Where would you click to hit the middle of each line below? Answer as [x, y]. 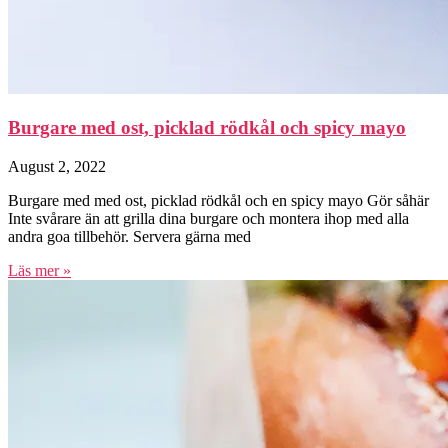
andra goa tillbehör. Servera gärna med [129, 236]
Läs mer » [39, 270]
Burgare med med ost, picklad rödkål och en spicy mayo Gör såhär [218, 200]
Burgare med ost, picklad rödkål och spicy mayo [207, 127]
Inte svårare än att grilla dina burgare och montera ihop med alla [208, 218]
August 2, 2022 [57, 166]
